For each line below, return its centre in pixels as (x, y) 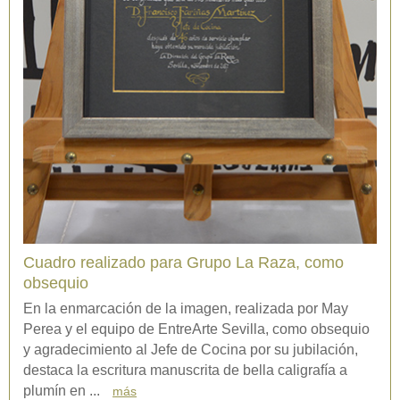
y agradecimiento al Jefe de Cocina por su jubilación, (191, 350)
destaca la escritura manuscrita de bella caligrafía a (185, 371)
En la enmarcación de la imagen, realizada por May (186, 309)
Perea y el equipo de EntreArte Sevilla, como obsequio (196, 329)
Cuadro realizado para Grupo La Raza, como (183, 263)
